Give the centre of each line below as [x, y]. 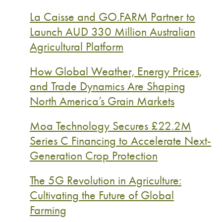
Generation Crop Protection [94, 155]
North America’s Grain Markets [102, 101]
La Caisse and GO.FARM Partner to [112, 17]
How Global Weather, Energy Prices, [116, 71]
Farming [48, 210]
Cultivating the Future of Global [102, 195]
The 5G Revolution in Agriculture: [106, 180]
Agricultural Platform [77, 46]
